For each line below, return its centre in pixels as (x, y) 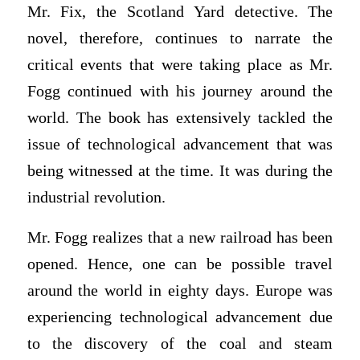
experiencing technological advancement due (180, 317)
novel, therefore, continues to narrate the (180, 39)
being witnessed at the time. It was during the (180, 171)
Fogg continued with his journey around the (180, 92)
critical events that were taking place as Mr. (180, 65)
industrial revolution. (96, 198)
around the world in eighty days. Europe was (180, 291)
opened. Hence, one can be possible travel (180, 264)
